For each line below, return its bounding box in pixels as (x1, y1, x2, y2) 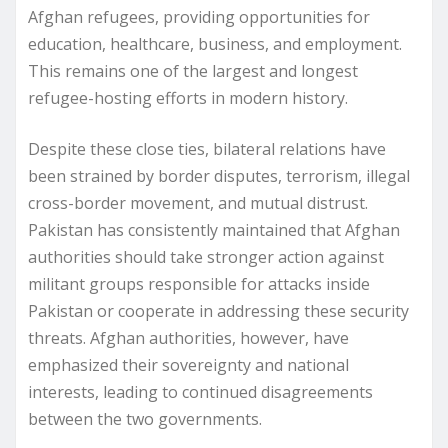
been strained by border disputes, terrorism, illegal (28, 164, 410, 187)
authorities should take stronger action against (28, 245, 384, 268)
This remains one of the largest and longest (28, 59, 358, 82)
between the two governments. (28, 407, 262, 430)
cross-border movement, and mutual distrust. (28, 191, 368, 214)
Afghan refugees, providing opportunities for (28, 5, 370, 28)
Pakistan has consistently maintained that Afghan (28, 218, 400, 241)
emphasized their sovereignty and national (28, 353, 349, 376)
